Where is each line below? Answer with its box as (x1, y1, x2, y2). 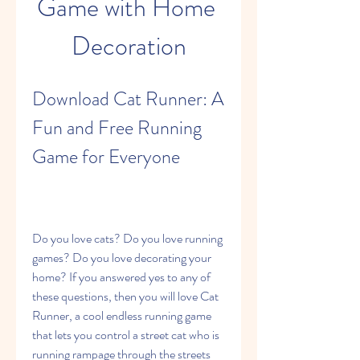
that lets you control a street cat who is (32, 325, 219, 344)
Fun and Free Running (32, 114, 202, 141)
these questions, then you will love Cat (32, 287, 219, 305)
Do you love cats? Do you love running (32, 229, 223, 247)
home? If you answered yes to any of (32, 268, 211, 286)
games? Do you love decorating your (32, 248, 211, 267)
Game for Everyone (32, 143, 180, 170)
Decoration (71, 27, 186, 64)
